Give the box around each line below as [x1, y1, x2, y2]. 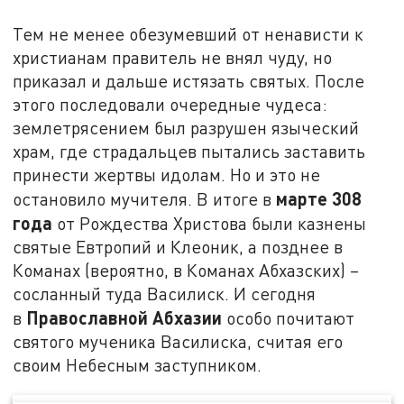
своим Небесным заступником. [13, 354, 262, 376]
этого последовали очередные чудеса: [13, 94, 328, 115]
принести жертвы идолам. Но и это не [13, 164, 321, 186]
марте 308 [276, 188, 363, 210]
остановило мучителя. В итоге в [13, 188, 277, 210]
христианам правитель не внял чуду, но [13, 47, 333, 69]
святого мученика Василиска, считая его [13, 331, 344, 353]
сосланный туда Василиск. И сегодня [13, 283, 317, 305]
